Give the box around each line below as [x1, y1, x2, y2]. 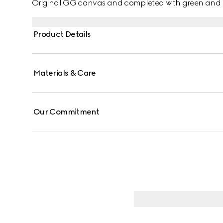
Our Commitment [33, 107, 100, 116]
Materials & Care [33, 68, 96, 78]
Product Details [33, 29, 91, 39]
